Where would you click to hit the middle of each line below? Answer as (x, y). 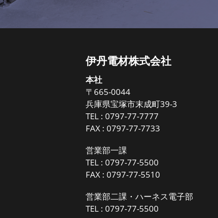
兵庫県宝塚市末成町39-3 (132, 104)
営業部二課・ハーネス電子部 (140, 196)
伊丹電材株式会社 (129, 61)
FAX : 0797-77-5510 (123, 174)
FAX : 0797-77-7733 (123, 128)
